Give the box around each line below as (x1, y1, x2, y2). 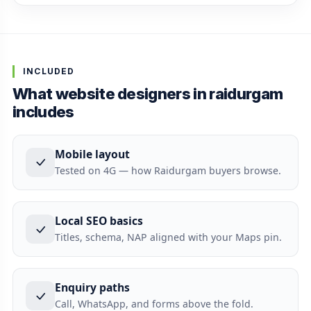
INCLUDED (22, 65, 75, 76)
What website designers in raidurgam (12, 83, 283, 103)
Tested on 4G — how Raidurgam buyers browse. (54, 163, 281, 177)
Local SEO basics (54, 212, 143, 228)
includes (12, 101, 74, 121)
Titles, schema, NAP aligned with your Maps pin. (54, 230, 282, 244)
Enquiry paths (54, 279, 130, 295)
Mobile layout (54, 146, 130, 162)
